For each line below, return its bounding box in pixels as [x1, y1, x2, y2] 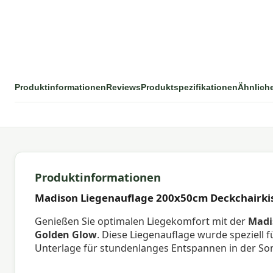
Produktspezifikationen [141, 82, 238, 92]
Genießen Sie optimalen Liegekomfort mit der [35, 214, 248, 228]
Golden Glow [35, 227, 97, 241]
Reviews [106, 82, 141, 92]
